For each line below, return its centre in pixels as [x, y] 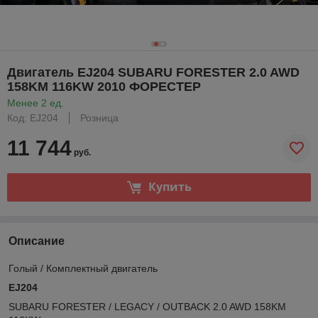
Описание [37, 241]
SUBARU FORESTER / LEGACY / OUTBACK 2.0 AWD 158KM [147, 306]
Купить [170, 187]
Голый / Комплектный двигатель [86, 268]
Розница [99, 117]
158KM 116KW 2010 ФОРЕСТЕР [104, 86]
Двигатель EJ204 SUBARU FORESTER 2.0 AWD [153, 72]
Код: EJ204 [33, 117]
